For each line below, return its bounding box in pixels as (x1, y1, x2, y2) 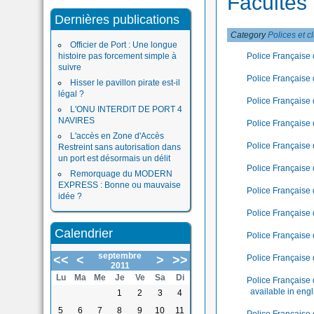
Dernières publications (55, 13, 179, 27)
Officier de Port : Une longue (70, 40, 177, 50)
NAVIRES (58, 116, 95, 125)
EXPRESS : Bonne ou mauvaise (58, 180, 181, 190)
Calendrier (55, 226, 113, 240)
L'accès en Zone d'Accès (70, 131, 164, 141)
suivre (58, 62, 81, 72)
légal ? (58, 89, 84, 99)
